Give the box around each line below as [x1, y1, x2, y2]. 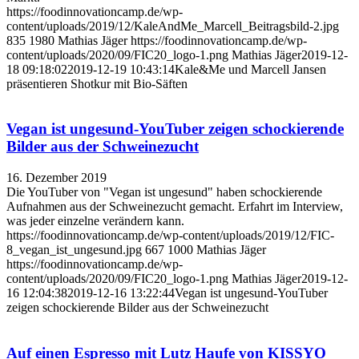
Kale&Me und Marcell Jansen [175, 62, 326, 76]
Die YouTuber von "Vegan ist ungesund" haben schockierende [6, 185, 322, 200]
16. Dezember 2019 [6, 171, 107, 185]
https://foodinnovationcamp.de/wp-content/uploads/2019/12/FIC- [6, 228, 334, 243]
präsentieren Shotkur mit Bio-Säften [6, 76, 188, 91]
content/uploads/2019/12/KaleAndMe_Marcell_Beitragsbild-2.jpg [6, 18, 339, 33]
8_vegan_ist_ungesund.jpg [6, 243, 142, 257]
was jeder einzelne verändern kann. [6, 214, 184, 228]
